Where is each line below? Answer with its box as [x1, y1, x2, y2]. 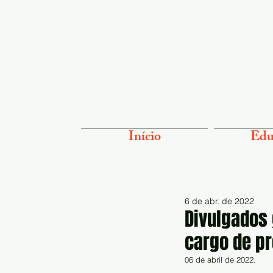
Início [128, 126, 161, 150]
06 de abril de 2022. [185, 255, 256, 264]
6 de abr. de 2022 [185, 196, 254, 207]
